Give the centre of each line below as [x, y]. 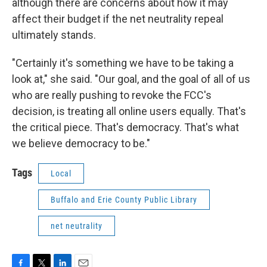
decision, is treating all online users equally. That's [129, 111]
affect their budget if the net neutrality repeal [118, 19]
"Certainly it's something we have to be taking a [123, 63]
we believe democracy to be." [81, 143]
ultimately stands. [54, 35]
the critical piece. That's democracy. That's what [125, 127]
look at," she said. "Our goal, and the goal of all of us [131, 79]
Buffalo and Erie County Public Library [124, 200]
